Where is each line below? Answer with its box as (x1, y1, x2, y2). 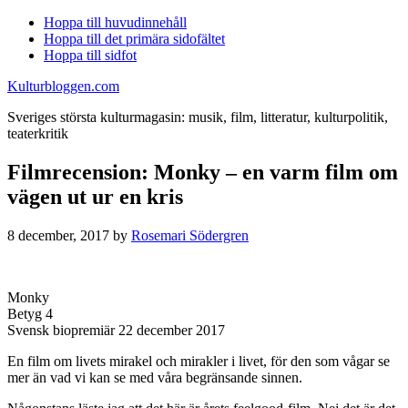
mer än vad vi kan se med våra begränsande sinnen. (7, 369, 302, 385)
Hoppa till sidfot (44, 47, 137, 63)
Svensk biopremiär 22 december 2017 (7, 321, 225, 338)
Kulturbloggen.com (7, 78, 119, 94)
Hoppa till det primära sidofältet (44, 31, 225, 46)
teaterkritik (7, 126, 68, 141)
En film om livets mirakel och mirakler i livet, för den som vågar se (7, 352, 390, 369)
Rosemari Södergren (131, 227, 249, 243)
